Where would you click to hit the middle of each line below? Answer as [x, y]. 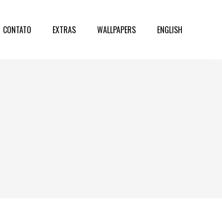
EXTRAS [64, 30]
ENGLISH [170, 30]
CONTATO [17, 30]
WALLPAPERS [116, 30]
